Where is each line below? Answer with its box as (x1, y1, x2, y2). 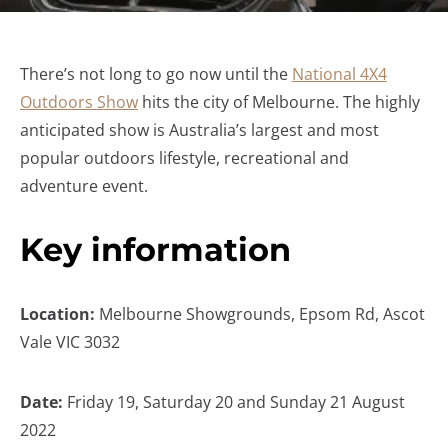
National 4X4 (292, 63, 387, 85)
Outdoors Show (20, 91, 138, 113)
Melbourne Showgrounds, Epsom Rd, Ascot (95, 303, 425, 325)
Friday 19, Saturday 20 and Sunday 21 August (67, 391, 405, 413)
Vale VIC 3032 (20, 331, 120, 353)
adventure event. (20, 175, 148, 197)
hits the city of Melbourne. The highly (138, 91, 420, 113)
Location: (20, 303, 95, 325)
